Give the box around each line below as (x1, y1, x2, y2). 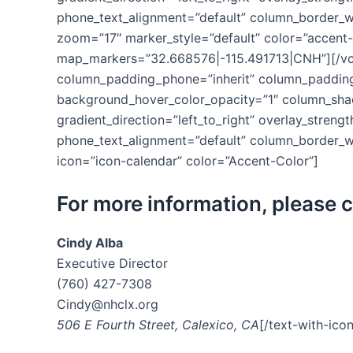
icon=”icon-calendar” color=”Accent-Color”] (57, 152, 318, 169)
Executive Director (57, 255, 168, 272)
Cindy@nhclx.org (57, 296, 158, 313)
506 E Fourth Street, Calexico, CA (57, 317, 259, 333)
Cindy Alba (57, 235, 123, 251)
